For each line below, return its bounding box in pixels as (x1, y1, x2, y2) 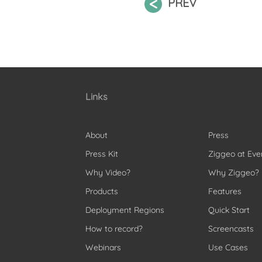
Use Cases (208, 242, 249, 253)
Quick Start (208, 204, 250, 215)
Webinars (85, 242, 121, 253)
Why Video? (85, 167, 130, 178)
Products (85, 185, 118, 196)
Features (208, 185, 242, 196)
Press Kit (85, 148, 118, 159)
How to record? (85, 223, 143, 234)
